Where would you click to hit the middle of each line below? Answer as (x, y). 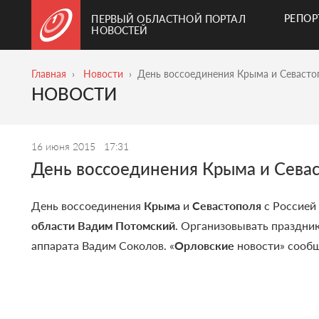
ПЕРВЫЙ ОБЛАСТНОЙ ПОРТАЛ (168, 19)
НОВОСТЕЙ (120, 30)
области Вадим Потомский (104, 226)
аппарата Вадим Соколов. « (103, 246)
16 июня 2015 (65, 147)
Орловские (205, 246)
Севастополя (227, 206)
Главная (49, 74)
